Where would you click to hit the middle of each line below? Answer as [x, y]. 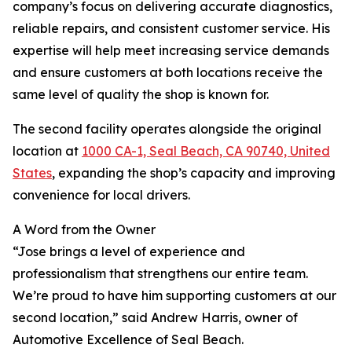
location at [47, 151]
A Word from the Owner [84, 230]
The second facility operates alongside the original [167, 129]
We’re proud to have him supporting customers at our [174, 296]
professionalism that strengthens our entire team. [160, 274]
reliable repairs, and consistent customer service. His [171, 29]
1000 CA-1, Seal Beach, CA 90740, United [206, 151]
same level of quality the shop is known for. [141, 95]
